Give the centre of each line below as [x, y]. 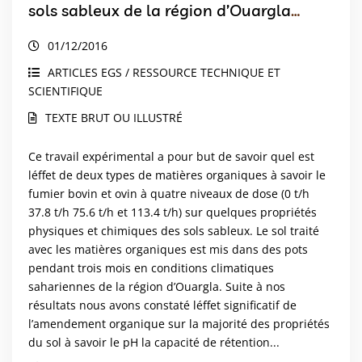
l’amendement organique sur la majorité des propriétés [179, 324]
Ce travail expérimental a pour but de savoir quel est [171, 157]
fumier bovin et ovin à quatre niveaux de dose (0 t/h [169, 194]
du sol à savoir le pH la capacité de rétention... [154, 343]
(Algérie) [60, 30]
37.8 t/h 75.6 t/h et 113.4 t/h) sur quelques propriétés [173, 213]
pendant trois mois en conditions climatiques [151, 268]
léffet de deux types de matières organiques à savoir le [177, 175]
